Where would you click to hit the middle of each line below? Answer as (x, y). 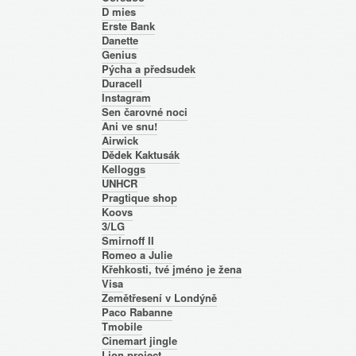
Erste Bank (128, 26)
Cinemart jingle (139, 341)
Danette (120, 40)
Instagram (126, 97)
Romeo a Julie (137, 255)
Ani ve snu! (130, 126)
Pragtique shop (139, 197)
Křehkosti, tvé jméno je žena (172, 269)
